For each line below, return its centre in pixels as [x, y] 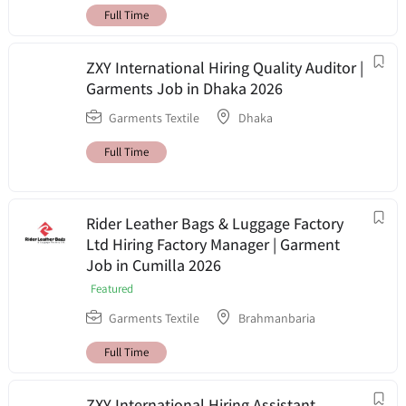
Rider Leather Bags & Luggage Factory [215, 224]
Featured [112, 289]
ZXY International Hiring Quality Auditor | [225, 68]
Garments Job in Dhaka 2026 [184, 89]
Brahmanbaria [277, 319]
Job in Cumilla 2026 [154, 266]
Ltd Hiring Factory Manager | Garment [213, 245]
